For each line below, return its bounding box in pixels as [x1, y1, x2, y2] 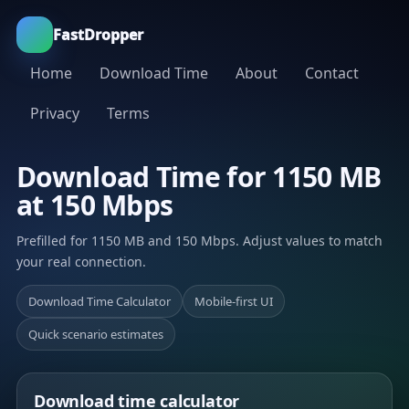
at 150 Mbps [16, 186, 173, 224]
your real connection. [16, 253, 146, 270]
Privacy [30, 103, 79, 123]
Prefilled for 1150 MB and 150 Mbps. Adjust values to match [16, 232, 383, 249]
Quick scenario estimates [28, 326, 163, 342]
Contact [305, 63, 359, 83]
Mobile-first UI [194, 293, 273, 309]
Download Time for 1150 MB [16, 158, 382, 195]
